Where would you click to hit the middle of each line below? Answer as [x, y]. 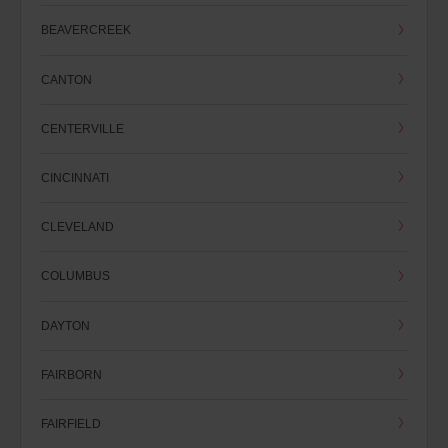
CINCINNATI [75, 178]
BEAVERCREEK [86, 30]
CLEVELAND [77, 227]
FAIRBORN [71, 374]
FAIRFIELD [71, 424]
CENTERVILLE [82, 128]
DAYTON [65, 325]
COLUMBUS [75, 276]
